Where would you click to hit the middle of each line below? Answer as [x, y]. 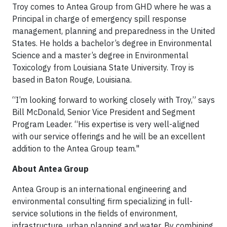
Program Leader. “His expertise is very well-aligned [106, 124]
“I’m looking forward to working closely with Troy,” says [113, 100]
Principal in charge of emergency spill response [99, 19]
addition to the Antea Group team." [76, 148]
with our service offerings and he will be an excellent [109, 136]
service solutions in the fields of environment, [95, 213]
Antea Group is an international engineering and [99, 189]
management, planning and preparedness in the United [113, 31]
